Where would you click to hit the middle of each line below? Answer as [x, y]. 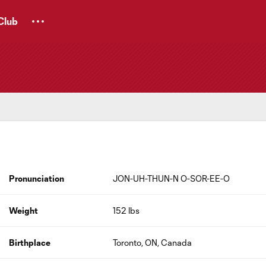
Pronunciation [36, 178]
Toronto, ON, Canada [153, 243]
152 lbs [126, 210]
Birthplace [29, 243]
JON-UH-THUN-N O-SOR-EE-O [172, 178]
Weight [23, 210]
